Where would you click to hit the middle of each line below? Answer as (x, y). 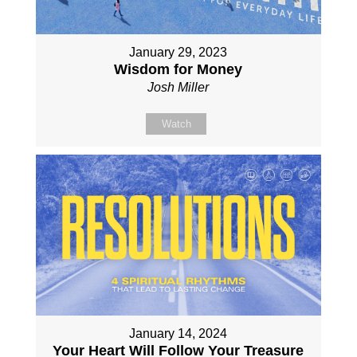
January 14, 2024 (178, 333)
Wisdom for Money (178, 70)
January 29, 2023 (178, 53)
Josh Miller (178, 88)
